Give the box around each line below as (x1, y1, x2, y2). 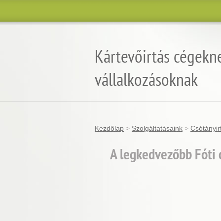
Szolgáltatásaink (132, 124, 183, 132)
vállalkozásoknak (95, 68, 198, 91)
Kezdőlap (95, 124, 124, 132)
